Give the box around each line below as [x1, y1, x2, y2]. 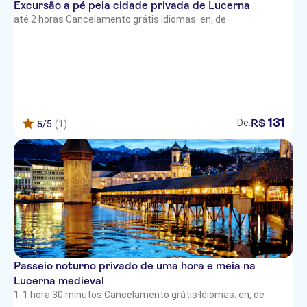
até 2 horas [14, 14, 64, 25]
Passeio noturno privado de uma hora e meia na [14, 259, 256, 272]
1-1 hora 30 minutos [14, 289, 102, 300]
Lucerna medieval [14, 274, 104, 287]
